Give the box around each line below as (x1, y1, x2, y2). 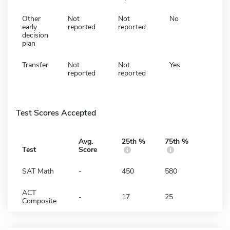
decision (22, 30, 48, 40)
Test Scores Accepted (16, 107, 96, 119)
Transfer (22, 60, 48, 70)
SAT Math (22, 166, 54, 176)
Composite (22, 196, 56, 206)
